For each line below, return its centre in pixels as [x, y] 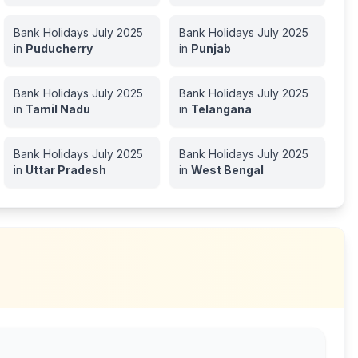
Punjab [211, 48]
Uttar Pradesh [66, 170]
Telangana [221, 109]
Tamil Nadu [58, 109]
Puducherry [59, 48]
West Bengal [227, 170]
